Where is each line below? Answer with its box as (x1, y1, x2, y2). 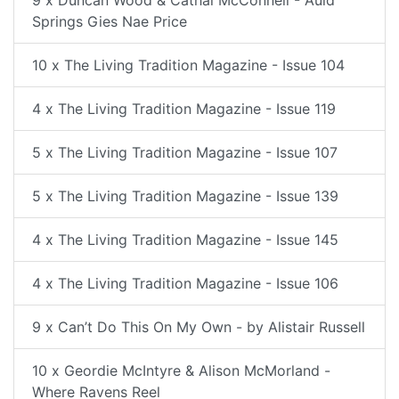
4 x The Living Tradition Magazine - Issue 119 (32, 100, 336, 118)
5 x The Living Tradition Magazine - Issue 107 (32, 143, 338, 161)
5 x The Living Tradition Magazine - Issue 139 (32, 187, 338, 205)
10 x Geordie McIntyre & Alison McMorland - (32, 362, 330, 379)
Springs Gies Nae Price (32, 12, 187, 30)
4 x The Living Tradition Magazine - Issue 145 (32, 231, 338, 248)
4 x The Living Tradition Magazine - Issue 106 (32, 274, 338, 292)
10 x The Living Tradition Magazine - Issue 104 (32, 56, 345, 74)
